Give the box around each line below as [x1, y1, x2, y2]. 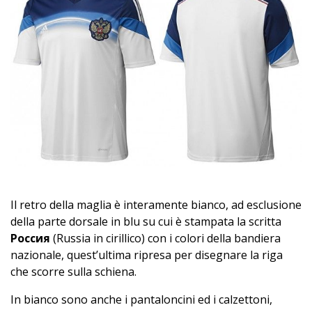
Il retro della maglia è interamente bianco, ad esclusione [10, 196, 302, 212]
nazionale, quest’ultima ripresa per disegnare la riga [10, 247, 283, 263]
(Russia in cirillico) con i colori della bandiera [50, 230, 281, 246]
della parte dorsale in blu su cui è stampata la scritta [10, 213, 281, 229]
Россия [10, 230, 50, 246]
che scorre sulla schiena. [10, 263, 136, 279]
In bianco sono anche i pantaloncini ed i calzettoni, [10, 291, 272, 307]
